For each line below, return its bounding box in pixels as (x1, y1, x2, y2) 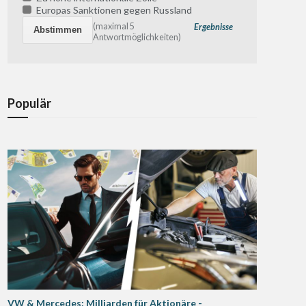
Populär (8, 95, 51, 111)
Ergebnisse (194, 22, 234, 33)
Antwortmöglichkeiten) (93, 31, 182, 42)
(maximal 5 (93, 20, 135, 31)
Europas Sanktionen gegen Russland (33, 4, 192, 16)
